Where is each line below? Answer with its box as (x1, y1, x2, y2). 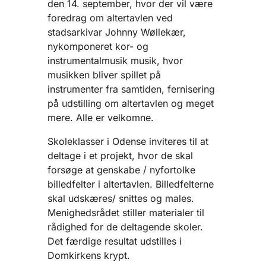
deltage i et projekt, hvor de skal (47, 150, 193, 162)
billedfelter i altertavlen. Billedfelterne (47, 178, 214, 191)
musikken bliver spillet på (47, 69, 161, 81)
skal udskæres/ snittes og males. (47, 192, 194, 205)
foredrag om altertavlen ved (47, 12, 173, 24)
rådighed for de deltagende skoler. (47, 221, 203, 233)
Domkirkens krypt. (47, 249, 130, 262)
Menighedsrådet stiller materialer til (47, 207, 204, 219)
